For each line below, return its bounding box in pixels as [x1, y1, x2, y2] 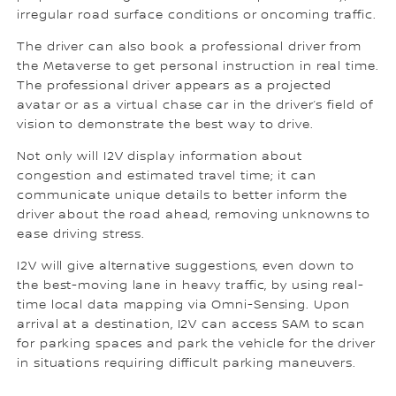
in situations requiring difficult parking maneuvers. [17, 355, 356, 370]
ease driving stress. [17, 226, 146, 241]
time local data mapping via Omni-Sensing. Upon [17, 297, 350, 312]
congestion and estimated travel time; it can [17, 168, 316, 183]
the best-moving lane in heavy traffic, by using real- [17, 278, 364, 293]
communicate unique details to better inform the [17, 187, 347, 202]
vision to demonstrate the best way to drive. [17, 117, 314, 132]
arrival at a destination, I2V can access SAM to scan [17, 316, 365, 331]
